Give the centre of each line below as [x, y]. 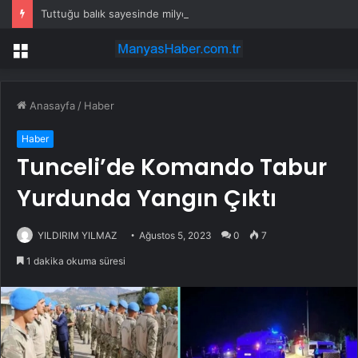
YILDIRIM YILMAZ [78, 236]
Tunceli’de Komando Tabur [172, 168]
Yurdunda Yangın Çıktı [147, 199]
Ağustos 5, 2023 [175, 236]
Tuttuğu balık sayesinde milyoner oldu [135, 14]
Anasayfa [51, 106]
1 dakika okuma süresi [75, 261]
